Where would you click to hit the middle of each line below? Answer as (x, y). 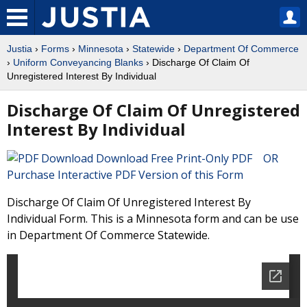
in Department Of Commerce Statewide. (108, 235)
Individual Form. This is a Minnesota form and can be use (153, 219)
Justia (20, 49)
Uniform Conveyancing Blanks (78, 62)
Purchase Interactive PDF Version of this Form (125, 175)
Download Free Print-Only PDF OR (190, 158)
